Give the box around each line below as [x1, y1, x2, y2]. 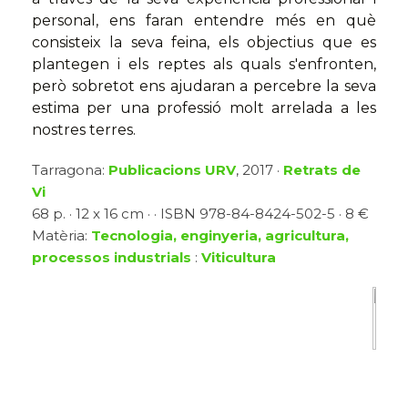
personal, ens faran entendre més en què [32, 12, 376, 30]
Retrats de [283, 161, 361, 179]
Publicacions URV [108, 161, 236, 179]
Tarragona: [32, 161, 108, 179]
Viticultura [201, 249, 276, 267]
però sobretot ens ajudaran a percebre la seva [32, 77, 376, 96]
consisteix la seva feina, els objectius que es [32, 34, 376, 52]
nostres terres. [32, 121, 136, 139]
